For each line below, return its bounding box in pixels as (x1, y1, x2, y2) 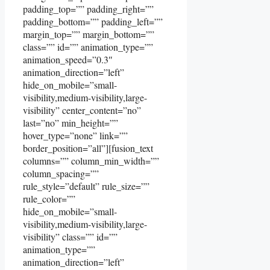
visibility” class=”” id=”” (23, 230, 118, 243)
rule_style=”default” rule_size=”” (23, 179, 149, 192)
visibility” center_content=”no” (23, 103, 141, 116)
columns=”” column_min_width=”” (23, 154, 159, 167)
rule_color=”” (23, 192, 75, 205)
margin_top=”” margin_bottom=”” (23, 27, 154, 40)
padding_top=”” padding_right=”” (23, 2, 154, 15)
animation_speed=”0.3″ (23, 52, 113, 66)
